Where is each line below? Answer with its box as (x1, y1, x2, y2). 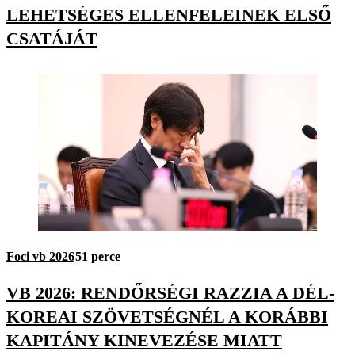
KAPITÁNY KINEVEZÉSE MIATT (6, 330, 282, 350)
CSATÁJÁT (6, 29, 97, 49)
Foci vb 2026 (6, 250, 74, 264)
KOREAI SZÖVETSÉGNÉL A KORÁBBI (6, 306, 328, 326)
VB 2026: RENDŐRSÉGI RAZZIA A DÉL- (6, 282, 334, 303)
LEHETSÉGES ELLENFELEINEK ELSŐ (6, 5, 331, 25)
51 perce (75, 250, 120, 264)
